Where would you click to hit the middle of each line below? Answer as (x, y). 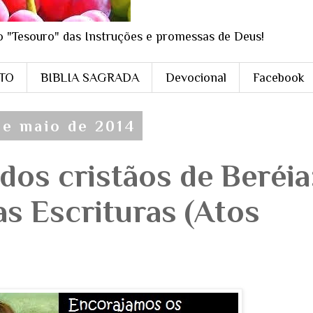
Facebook (278, 77)
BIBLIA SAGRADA (89, 77)
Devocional (196, 77)
